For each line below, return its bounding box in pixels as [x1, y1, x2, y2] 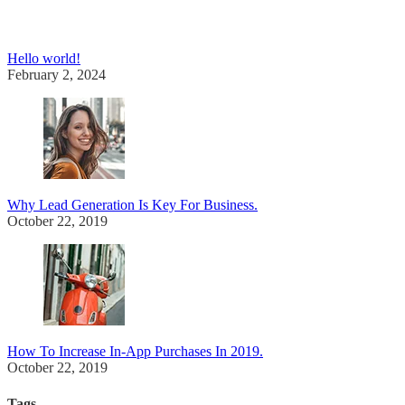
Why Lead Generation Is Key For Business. [7, 197, 258, 213]
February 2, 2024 [7, 67, 106, 83]
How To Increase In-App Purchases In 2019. [7, 344, 263, 360]
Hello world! [7, 51, 80, 67]
